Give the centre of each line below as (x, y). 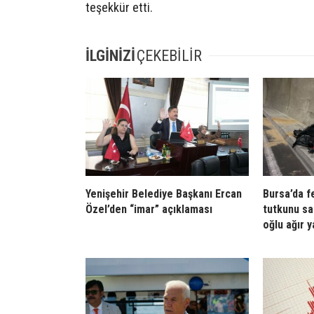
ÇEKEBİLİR (169, 56)
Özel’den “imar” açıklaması (149, 210)
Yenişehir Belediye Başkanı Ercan (164, 194)
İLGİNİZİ (110, 56)
